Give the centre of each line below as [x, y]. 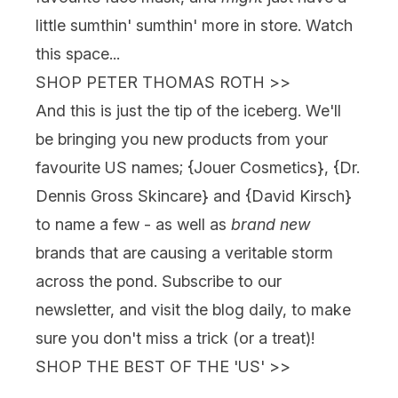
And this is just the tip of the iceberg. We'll [188, 110]
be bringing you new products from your [182, 139]
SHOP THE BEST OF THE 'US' [150, 366]
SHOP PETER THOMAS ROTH [150, 82]
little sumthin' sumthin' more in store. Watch [194, 25]
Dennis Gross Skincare [119, 195]
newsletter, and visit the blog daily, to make [193, 309]
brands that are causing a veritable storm [184, 252]
